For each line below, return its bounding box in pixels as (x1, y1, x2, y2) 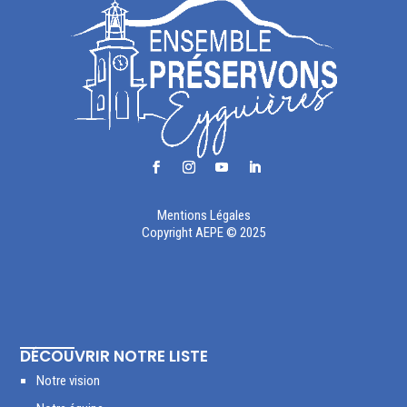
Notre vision (36, 372, 101, 390)
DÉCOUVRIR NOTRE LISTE (20, 345, 209, 368)
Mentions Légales (156, 207, 251, 224)
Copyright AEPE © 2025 (142, 224, 265, 242)
